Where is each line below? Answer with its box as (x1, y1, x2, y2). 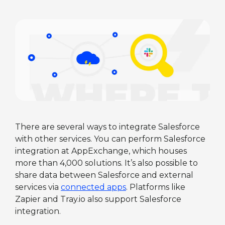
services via (15, 182, 61, 192)
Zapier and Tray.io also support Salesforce (15, 194, 181, 204)
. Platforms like (126, 182, 185, 192)
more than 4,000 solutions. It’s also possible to (15, 158, 198, 168)
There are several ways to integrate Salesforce (15, 122, 200, 132)
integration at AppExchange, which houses (15, 146, 187, 156)
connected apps (61, 182, 126, 192)
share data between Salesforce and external (15, 170, 193, 180)
